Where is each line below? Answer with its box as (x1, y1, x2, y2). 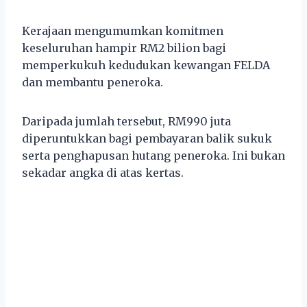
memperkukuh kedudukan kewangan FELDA (22, 58, 270, 72)
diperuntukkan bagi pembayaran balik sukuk (22, 131, 272, 145)
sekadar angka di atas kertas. (22, 165, 184, 180)
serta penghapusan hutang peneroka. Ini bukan (22, 148, 285, 162)
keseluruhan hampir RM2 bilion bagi (22, 40, 226, 55)
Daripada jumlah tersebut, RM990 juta (22, 114, 231, 128)
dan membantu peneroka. (22, 75, 163, 89)
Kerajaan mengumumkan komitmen (22, 23, 223, 38)
